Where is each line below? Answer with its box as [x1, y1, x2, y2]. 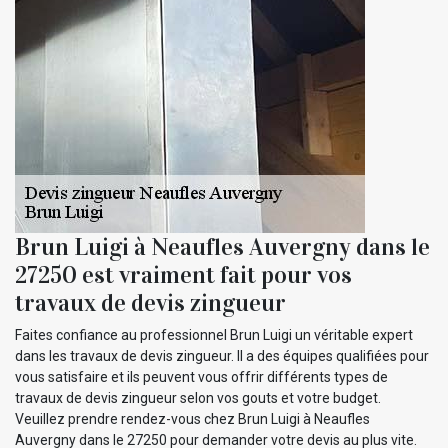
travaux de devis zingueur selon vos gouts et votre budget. [15, 389, 381, 406]
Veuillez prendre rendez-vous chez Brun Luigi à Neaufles [15, 410, 370, 427]
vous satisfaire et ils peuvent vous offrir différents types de [15, 368, 388, 385]
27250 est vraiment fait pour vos [15, 259, 352, 290]
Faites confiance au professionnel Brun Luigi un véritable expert [15, 326, 413, 343]
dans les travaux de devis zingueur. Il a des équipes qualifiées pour [15, 347, 429, 364]
